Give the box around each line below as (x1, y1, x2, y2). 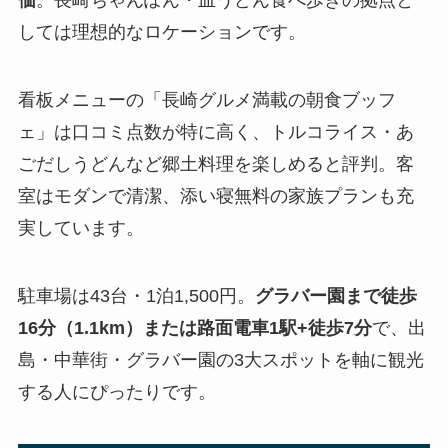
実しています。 (17, 217, 144, 238)
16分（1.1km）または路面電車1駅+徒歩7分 (17, 317, 372, 338)
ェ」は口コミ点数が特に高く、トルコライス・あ (17, 121, 414, 142)
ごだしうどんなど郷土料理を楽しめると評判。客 (17, 153, 414, 174)
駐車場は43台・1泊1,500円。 (17, 285, 255, 306)
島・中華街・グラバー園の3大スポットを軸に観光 (17, 349, 424, 370)
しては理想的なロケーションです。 (17, 22, 306, 43)
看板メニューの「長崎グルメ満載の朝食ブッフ (17, 89, 396, 110)
